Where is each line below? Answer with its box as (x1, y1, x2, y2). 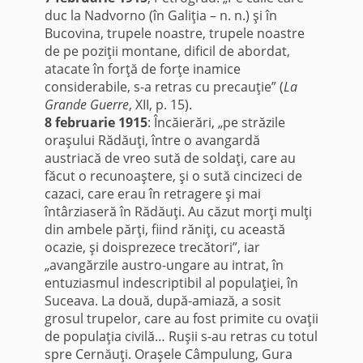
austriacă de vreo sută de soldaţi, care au (44, 149, 296, 168)
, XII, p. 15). (128, 96, 192, 114)
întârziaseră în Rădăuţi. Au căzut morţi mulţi (44, 203, 312, 221)
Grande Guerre (44, 96, 129, 114)
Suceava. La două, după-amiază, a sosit (44, 292, 281, 310)
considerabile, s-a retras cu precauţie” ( (44, 78, 284, 96)
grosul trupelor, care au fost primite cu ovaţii (44, 310, 318, 328)
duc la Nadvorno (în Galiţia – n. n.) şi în (44, 6, 277, 25)
